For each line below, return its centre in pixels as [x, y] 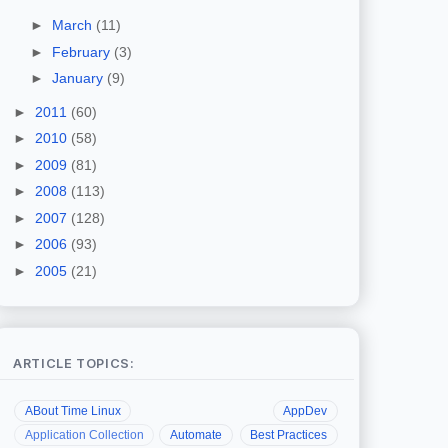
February [82, 51]
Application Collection [84, 434]
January [79, 78]
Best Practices [289, 434]
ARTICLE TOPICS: [74, 363]
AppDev [305, 410]
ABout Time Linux [72, 410]
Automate [196, 434]
